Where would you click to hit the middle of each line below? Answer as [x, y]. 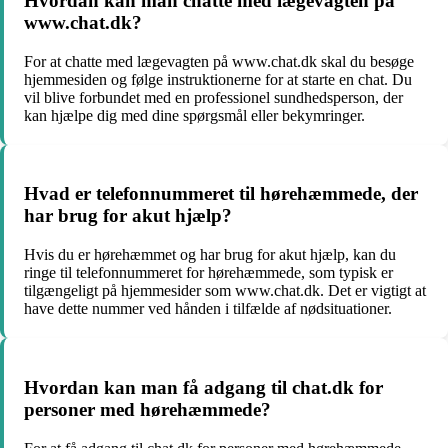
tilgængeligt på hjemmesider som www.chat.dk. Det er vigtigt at [225, 291]
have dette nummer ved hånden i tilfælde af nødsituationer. [208, 309]
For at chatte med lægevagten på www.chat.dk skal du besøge [219, 61]
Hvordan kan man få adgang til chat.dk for [203, 387]
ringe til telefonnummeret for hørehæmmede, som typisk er [208, 273]
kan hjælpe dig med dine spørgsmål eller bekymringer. [194, 115]
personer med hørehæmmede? [147, 409]
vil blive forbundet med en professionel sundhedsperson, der [213, 97]
